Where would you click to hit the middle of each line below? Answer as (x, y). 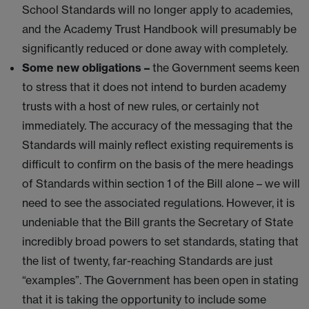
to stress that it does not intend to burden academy (154, 87)
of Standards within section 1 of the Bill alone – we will (161, 183)
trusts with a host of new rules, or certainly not (141, 106)
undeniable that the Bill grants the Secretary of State (158, 222)
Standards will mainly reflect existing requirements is (158, 145)
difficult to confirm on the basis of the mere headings (158, 164)
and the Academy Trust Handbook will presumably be (159, 29)
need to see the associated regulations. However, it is (158, 203)
